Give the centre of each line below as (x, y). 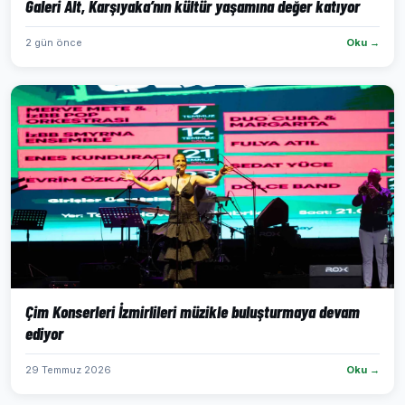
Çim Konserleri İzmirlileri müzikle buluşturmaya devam (193, 311)
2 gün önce (54, 42)
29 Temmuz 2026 (68, 370)
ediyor (44, 333)
